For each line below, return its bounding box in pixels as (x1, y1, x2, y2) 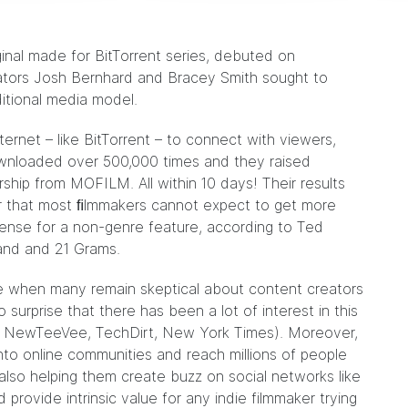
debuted (214, 46, 278, 65)
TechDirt (96, 323, 154, 342)
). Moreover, (274, 323, 358, 342)
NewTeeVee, (4, 323, 91, 342)
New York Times (162, 323, 274, 342)
